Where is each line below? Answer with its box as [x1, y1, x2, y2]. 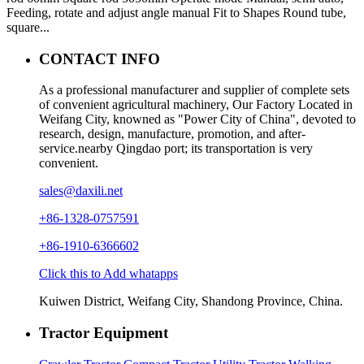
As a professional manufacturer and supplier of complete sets [39, 83, 349, 97]
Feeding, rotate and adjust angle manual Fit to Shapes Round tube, [6, 5, 346, 19]
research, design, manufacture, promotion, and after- [39, 127, 305, 141]
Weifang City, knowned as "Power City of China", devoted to [39, 112, 356, 127]
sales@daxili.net [39, 184, 123, 198]
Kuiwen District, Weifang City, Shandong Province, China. [39, 294, 343, 309]
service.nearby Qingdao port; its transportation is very [39, 141, 313, 156]
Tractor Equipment [39, 324, 168, 342]
